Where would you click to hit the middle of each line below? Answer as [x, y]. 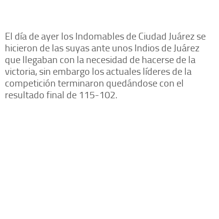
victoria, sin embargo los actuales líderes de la [98, 71]
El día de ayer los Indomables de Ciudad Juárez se [105, 36]
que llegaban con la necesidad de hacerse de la [100, 59]
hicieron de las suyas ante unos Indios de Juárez [102, 48]
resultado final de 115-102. [61, 95]
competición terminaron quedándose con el [94, 83]
